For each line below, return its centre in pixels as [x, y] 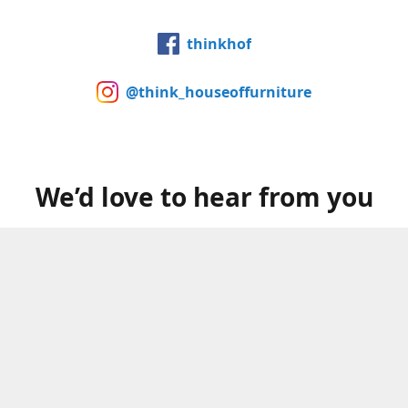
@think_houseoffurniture [219, 92]
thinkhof [219, 43]
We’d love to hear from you [204, 197]
